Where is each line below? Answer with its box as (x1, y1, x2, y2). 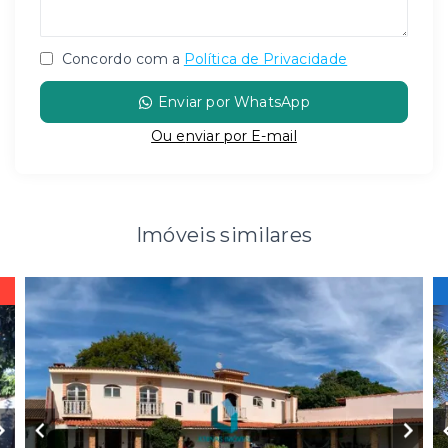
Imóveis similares (135, 223, 313, 247)
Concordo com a (58, 50, 181, 68)
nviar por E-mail (185, 127, 297, 145)
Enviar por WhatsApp (157, 93, 311, 111)
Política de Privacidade (183, 50, 348, 68)
